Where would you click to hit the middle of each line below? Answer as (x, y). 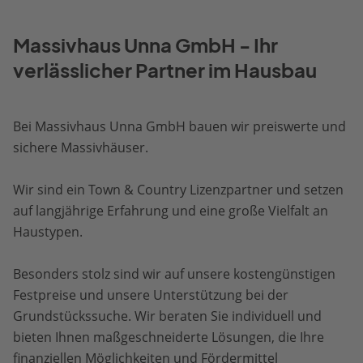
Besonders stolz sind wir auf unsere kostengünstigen (174, 274)
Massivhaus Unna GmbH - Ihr (145, 45)
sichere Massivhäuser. (81, 147)
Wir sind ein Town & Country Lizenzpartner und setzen (178, 190)
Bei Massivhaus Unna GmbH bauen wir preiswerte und (179, 126)
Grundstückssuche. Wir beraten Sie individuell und (167, 316)
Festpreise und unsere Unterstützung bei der (151, 295)
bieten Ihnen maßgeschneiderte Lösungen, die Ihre (169, 337)
